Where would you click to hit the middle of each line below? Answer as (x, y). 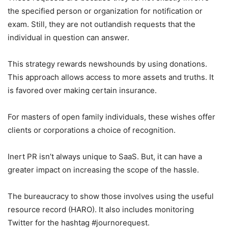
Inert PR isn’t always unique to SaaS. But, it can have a (105, 156)
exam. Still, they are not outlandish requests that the (102, 24)
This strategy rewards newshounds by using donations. (107, 64)
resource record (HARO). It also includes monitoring (101, 209)
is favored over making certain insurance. (82, 90)
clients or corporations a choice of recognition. (92, 130)
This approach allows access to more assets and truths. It (111, 77)
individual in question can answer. (68, 37)
